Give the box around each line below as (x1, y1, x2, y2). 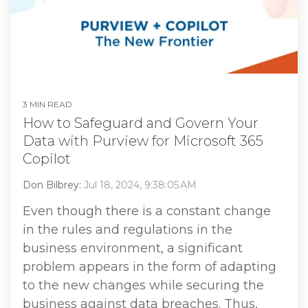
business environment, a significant (23, 240, 243, 256)
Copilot (23, 150, 71, 167)
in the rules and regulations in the (23, 221, 232, 237)
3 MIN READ (23, 98, 72, 109)
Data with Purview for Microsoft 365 (23, 132, 263, 149)
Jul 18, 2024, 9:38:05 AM (84, 178, 197, 191)
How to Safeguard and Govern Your (23, 114, 258, 131)
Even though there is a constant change (23, 203, 271, 219)
